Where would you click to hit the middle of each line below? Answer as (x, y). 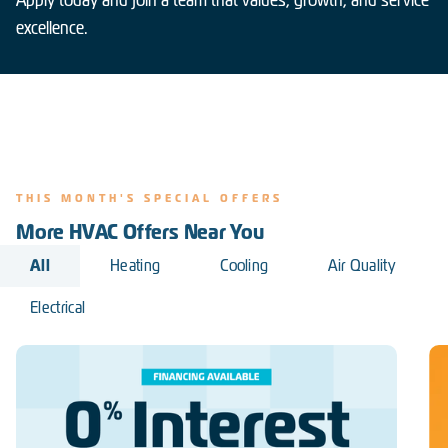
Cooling (244, 265)
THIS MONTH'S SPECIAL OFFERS (149, 198)
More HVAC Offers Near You (140, 232)
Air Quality (361, 265)
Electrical (58, 307)
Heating (135, 265)
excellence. (52, 27)
